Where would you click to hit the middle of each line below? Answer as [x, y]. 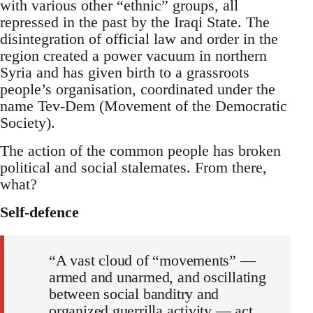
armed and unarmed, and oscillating [158, 277]
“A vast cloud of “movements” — [152, 261]
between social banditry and [134, 294]
